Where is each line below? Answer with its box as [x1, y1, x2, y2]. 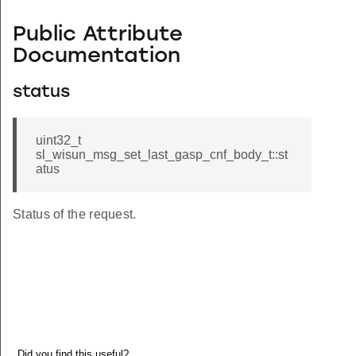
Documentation [13, 45, 180, 68]
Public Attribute [13, 24, 183, 46]
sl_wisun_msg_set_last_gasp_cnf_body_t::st [36, 148, 288, 162]
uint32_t [36, 133, 81, 148]
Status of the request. [13, 207, 137, 222]
